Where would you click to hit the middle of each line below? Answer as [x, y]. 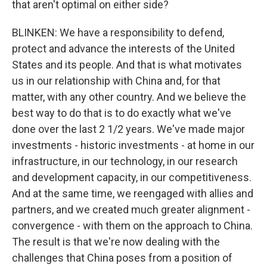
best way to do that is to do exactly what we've [122, 113]
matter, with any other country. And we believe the [129, 97]
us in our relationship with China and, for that [116, 81]
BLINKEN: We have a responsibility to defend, [118, 32]
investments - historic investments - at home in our [133, 145]
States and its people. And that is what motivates [127, 65]
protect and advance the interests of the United [123, 49]
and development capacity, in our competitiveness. [132, 177]
